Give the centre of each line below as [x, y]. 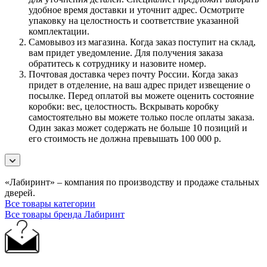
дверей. [20, 193]
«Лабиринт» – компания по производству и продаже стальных [132, 182]
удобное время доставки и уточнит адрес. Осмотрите [136, 10]
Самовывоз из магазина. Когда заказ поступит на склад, [142, 42]
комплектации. [59, 31]
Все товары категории [50, 203]
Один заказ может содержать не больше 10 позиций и [138, 128]
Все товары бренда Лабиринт [65, 214]
